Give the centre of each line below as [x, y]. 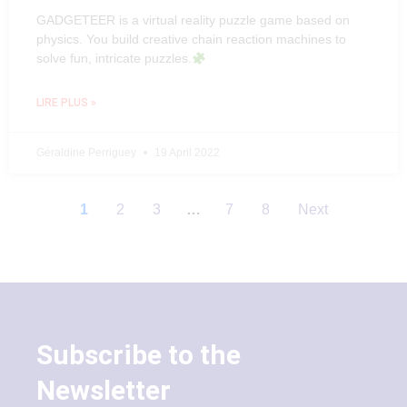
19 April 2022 [186, 153]
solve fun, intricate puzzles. [114, 59]
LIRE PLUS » [66, 103]
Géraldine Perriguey [88, 153]
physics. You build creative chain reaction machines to [191, 40]
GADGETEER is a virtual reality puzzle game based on [193, 20]
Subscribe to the [139, 355]
